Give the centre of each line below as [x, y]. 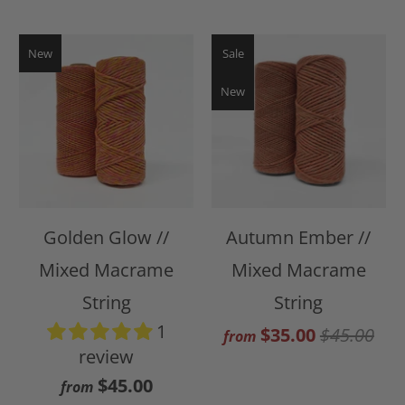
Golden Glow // [107, 238]
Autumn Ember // [299, 238]
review [107, 357]
